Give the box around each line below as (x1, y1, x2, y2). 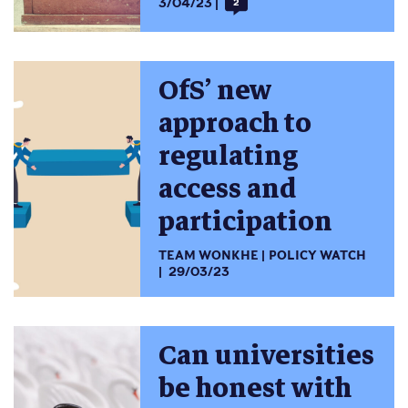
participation (158, 199, 333, 245)
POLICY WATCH (268, 248, 366, 262)
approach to (158, 101, 312, 147)
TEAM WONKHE (158, 248, 260, 262)
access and (158, 167, 297, 212)
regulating (158, 134, 299, 179)
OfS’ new (158, 68, 273, 114)
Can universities (158, 332, 375, 378)
